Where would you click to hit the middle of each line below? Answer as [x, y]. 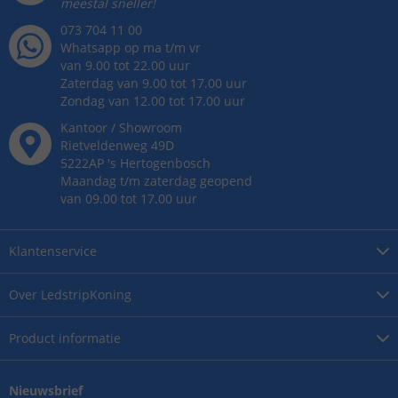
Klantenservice [53, 251]
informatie [90, 338]
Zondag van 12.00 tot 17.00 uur [153, 101]
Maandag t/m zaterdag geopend [156, 181]
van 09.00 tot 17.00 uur [129, 199]
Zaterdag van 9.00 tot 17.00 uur [154, 83]
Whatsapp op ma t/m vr [131, 48]
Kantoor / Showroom [121, 127]
